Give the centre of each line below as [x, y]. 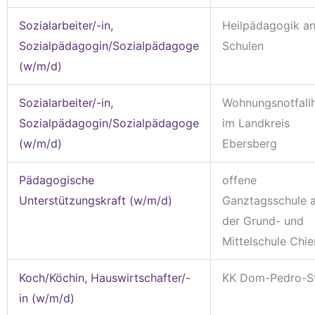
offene [239, 180]
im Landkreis [256, 123]
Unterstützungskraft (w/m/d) [96, 200]
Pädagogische [57, 180]
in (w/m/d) [47, 298]
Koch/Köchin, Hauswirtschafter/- [105, 277]
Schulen [243, 45]
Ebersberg [250, 143]
